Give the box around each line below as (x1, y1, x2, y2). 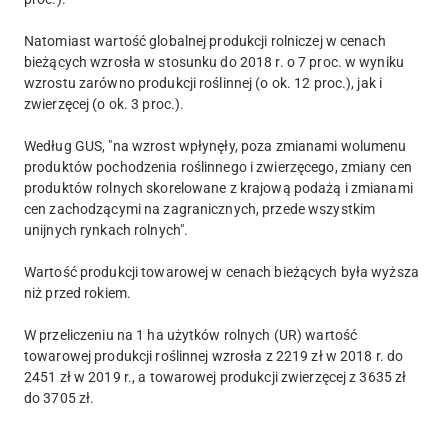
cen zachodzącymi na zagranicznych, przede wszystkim (24, 200, 376, 217)
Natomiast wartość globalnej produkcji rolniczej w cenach (24, 32, 386, 49)
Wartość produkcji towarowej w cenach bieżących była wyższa (24, 263, 419, 280)
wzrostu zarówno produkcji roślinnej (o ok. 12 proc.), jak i (24, 74, 383, 91)
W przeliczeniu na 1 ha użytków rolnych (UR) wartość (24, 326, 358, 343)
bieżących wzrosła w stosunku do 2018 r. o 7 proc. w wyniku (24, 53, 404, 70)
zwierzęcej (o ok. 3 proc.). (24, 95, 185, 112)
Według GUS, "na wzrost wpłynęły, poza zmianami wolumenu (24, 137, 407, 154)
